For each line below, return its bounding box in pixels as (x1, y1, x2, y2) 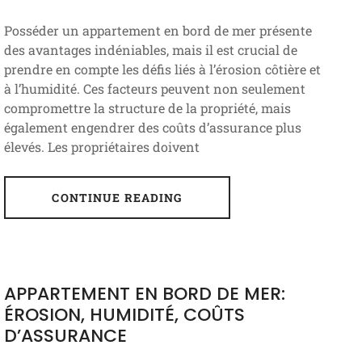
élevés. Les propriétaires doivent (3, 137, 200, 155)
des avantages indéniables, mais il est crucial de (3, 40, 297, 58)
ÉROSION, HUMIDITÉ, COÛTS (3, 301, 245, 327)
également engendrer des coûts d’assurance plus (3, 118, 301, 136)
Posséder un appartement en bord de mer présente (3, 21, 312, 39)
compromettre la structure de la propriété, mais (3, 99, 291, 116)
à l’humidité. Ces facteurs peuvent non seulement (3, 79, 305, 97)
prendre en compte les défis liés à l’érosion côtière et (3, 60, 321, 78)
